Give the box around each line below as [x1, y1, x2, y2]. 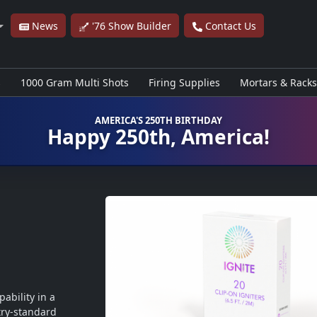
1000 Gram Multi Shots [20, 76, 129, 89]
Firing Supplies [148, 76, 220, 89]
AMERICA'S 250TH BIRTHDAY [95, 113, 222, 127]
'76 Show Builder [88, 18, 171, 33]
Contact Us [202, 18, 256, 33]
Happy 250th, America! [47, 122, 270, 150]
